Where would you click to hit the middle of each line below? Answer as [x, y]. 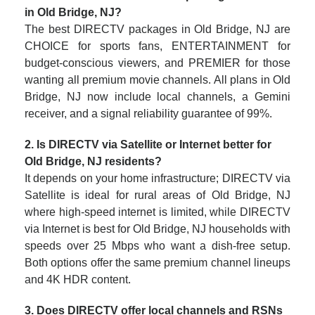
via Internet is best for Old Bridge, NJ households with [157, 229]
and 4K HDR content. [78, 279]
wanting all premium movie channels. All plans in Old [157, 80]
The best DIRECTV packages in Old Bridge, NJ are [157, 29]
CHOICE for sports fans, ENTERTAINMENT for [157, 46]
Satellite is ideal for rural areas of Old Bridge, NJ [157, 195]
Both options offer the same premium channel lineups [157, 263]
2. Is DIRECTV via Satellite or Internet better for [148, 144]
